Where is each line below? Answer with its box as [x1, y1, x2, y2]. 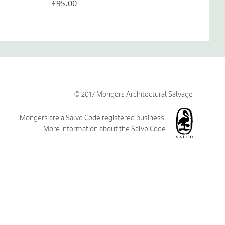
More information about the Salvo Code [43, 124, 166, 133]
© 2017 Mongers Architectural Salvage [74, 89, 193, 99]
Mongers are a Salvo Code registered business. [20, 113, 166, 122]
